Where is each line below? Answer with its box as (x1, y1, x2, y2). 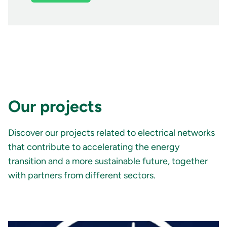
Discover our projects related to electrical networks (8, 127, 215, 138)
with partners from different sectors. (8, 169, 156, 181)
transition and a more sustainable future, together (8, 155, 208, 167)
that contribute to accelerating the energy (8, 141, 179, 153)
